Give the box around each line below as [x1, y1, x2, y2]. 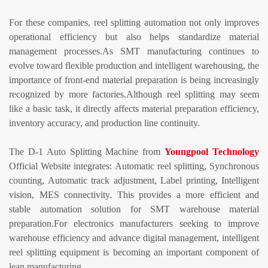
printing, [185, 175, 221, 186]
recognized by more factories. [9, 89, 127, 100]
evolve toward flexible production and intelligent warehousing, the [9, 60, 259, 71]
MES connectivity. [39, 190, 117, 200]
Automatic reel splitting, [115, 161, 209, 172]
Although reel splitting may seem [126, 89, 260, 100]
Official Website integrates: [9, 161, 112, 172]
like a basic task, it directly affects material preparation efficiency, [9, 103, 259, 114]
